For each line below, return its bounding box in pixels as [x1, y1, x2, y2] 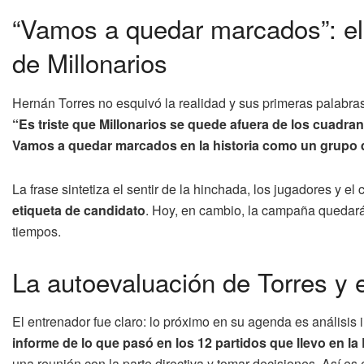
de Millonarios [12, 43, 167, 80]
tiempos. [12, 221, 61, 240]
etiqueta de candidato [12, 200, 145, 219]
